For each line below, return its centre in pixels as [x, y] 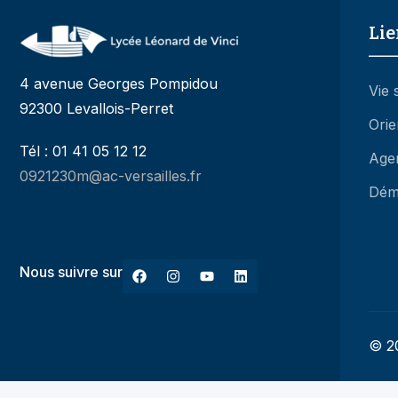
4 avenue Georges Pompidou [119, 84]
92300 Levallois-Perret [96, 109]
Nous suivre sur [71, 272]
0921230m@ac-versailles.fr [111, 176]
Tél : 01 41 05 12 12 [83, 151]
